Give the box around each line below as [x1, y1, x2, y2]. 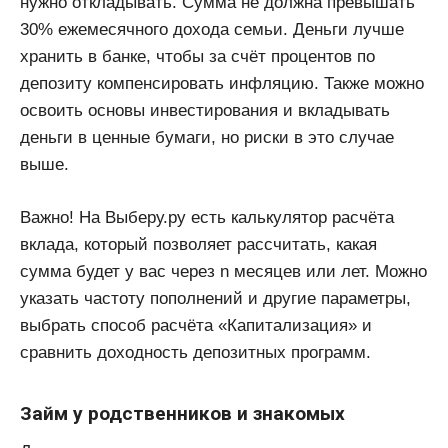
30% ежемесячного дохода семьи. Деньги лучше [20, 20, 404, 40]
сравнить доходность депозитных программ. [20, 342, 371, 362]
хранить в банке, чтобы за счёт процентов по [20, 47, 375, 67]
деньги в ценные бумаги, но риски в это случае [20, 128, 394, 148]
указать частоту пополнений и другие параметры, [20, 288, 411, 308]
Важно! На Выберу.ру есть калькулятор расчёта [20, 207, 394, 227]
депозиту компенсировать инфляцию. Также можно [20, 74, 424, 94]
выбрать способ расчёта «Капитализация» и [20, 315, 372, 335]
